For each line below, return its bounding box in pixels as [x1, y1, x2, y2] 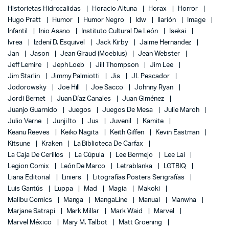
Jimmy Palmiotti [51, 73, 102, 80]
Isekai [169, 28, 188, 35]
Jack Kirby [96, 39, 130, 46]
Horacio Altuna [92, 5, 139, 12]
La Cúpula [75, 151, 106, 158]
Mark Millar [66, 208, 101, 215]
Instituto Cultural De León [81, 28, 159, 35]
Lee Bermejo [116, 151, 154, 158]
